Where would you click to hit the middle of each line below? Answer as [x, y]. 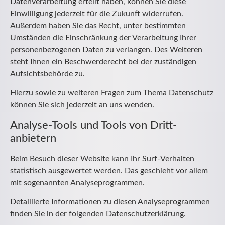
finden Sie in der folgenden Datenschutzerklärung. [98, 214]
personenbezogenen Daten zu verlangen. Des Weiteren [106, 49]
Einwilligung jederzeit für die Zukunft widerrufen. [97, 13]
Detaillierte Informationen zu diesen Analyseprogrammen [110, 202]
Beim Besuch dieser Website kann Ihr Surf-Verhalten [102, 158]
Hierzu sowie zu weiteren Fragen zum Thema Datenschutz [112, 93]
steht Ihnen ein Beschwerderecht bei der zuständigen [103, 62]
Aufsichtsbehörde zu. [47, 74]
